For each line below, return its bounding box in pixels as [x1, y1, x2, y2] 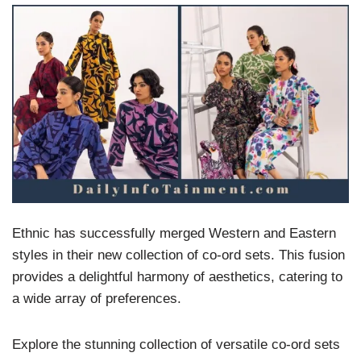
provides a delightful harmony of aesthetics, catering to [12, 269, 342, 284]
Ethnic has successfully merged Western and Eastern [12, 226, 336, 241]
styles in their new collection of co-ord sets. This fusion [12, 247, 345, 263]
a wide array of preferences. [12, 291, 181, 306]
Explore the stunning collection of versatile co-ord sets [12, 337, 340, 352]
